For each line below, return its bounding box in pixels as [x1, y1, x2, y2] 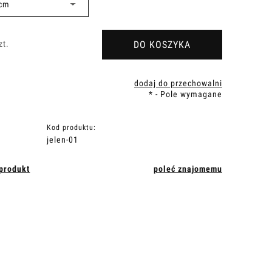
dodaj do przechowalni [134, 78, 222, 88]
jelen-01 [47, 135, 79, 144]
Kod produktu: [47, 123, 97, 132]
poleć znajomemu [153, 164, 222, 174]
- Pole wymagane [152, 89, 222, 99]
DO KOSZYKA [133, 39, 191, 50]
